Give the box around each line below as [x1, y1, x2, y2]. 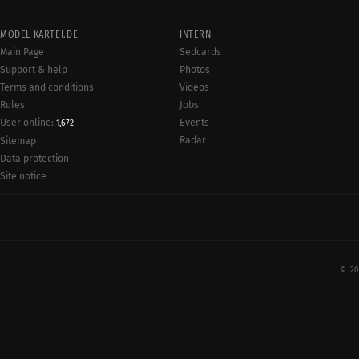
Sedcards [179, 46, 221, 58]
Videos [179, 82, 209, 93]
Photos [179, 64, 210, 75]
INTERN [179, 29, 212, 40]
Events [179, 117, 209, 128]
